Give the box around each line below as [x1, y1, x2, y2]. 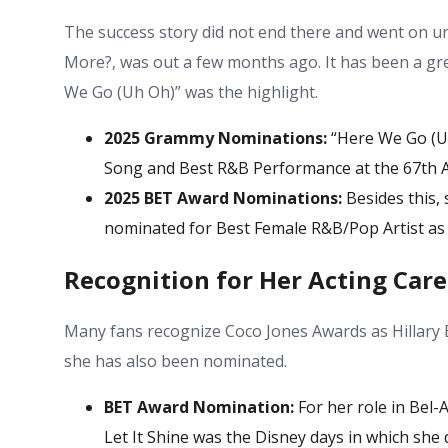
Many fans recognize [64, 320, 225, 343]
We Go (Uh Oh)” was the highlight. [64, 81, 318, 104]
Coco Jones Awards [225, 320, 367, 343]
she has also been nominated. [64, 350, 287, 373]
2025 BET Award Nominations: [104, 187, 342, 210]
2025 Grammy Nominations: [104, 127, 327, 150]
